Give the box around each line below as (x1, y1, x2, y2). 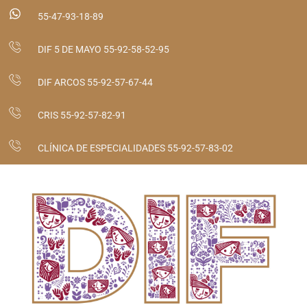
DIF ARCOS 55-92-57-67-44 (37, 77, 153, 88)
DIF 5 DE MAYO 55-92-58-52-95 (37, 44, 171, 55)
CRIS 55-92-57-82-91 (37, 110, 126, 121)
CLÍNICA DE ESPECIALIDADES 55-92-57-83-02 (37, 143, 233, 153)
